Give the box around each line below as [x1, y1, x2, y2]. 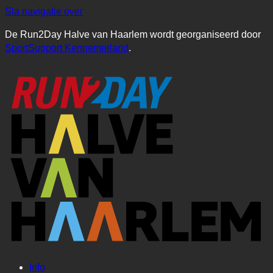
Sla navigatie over [5, 6, 83, 16]
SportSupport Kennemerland [5, 43, 129, 53]
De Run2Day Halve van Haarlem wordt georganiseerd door [5, 29, 261, 40]
